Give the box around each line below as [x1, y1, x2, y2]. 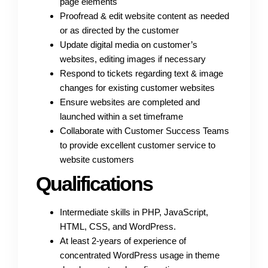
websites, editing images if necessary [60, 53, 206, 64]
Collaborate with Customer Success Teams [60, 125, 229, 136]
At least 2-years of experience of [60, 235, 186, 246]
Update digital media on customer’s [60, 39, 197, 50]
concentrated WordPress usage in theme [60, 249, 220, 260]
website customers [60, 154, 134, 165]
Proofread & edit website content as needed [60, 10, 229, 21]
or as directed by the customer [60, 25, 179, 35]
